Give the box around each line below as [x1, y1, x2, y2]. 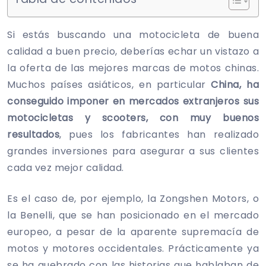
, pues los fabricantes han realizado [59, 127, 259, 141]
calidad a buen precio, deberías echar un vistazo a [7, 44, 259, 58]
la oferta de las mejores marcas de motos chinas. [7, 61, 259, 75]
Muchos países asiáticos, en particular [7, 77, 211, 91]
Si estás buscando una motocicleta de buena [7, 27, 259, 42]
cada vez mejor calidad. [7, 160, 124, 175]
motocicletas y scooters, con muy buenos [7, 110, 259, 125]
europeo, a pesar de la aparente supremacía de [7, 224, 259, 239]
